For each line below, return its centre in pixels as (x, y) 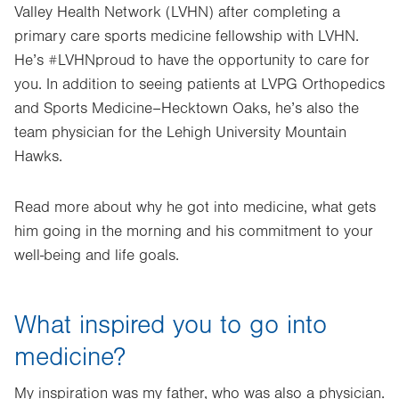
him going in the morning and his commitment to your (194, 232)
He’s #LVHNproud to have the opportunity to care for (192, 61)
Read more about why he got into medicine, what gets (195, 208)
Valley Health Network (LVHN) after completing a (177, 12)
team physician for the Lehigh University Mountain (180, 133)
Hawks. (38, 157)
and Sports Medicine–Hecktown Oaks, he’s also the (187, 109)
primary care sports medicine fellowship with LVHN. (187, 37)
